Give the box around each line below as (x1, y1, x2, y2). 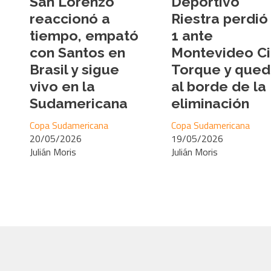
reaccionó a (30, 10, 110, 27)
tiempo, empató (30, 27, 139, 44)
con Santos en (30, 44, 125, 60)
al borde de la (171, 77, 266, 94)
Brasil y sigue (30, 60, 119, 77)
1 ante (171, 27, 213, 44)
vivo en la (30, 77, 95, 94)
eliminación (171, 94, 249, 111)
